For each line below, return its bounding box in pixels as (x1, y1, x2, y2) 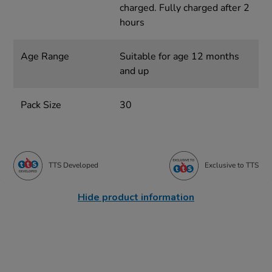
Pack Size (21, 98, 62, 112)
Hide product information (78, 190, 194, 204)
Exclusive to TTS (204, 160, 259, 171)
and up (119, 64, 149, 78)
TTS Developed (49, 160, 99, 171)
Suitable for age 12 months (119, 49, 239, 63)
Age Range (21, 49, 70, 63)
